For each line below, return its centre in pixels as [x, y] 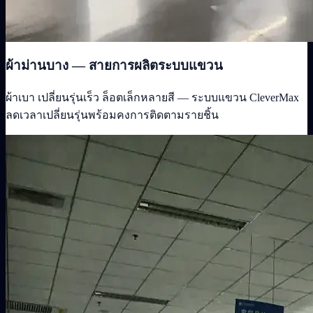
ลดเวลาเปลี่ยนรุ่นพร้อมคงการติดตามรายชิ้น [112, 115]
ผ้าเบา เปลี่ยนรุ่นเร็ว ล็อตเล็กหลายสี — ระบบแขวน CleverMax [152, 97]
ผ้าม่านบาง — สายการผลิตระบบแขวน [114, 66]
